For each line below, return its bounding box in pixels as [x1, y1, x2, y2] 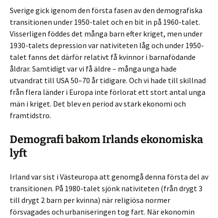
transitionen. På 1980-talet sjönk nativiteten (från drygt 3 [10, 183, 202, 193]
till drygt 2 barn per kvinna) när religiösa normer [10, 195, 170, 205]
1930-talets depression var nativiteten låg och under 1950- [10, 40, 204, 50]
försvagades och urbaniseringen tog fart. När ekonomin [10, 207, 195, 217]
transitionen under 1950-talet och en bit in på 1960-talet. [10, 17, 200, 27]
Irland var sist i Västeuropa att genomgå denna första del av [10, 172, 208, 182]
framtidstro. [10, 110, 51, 120]
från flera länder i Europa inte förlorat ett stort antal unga [10, 87, 205, 97]
